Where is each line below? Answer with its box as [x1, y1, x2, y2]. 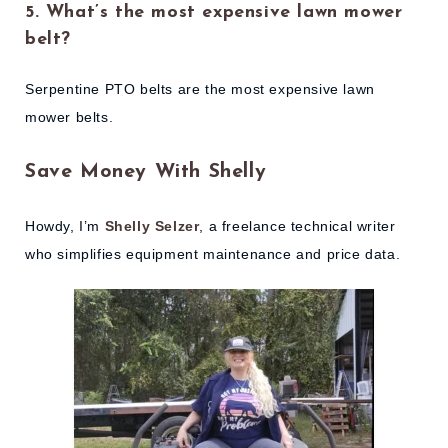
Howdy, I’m [25, 218, 105, 235]
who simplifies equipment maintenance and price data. [25, 246, 401, 263]
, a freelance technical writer [199, 218, 396, 235]
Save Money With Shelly [25, 162, 267, 183]
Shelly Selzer [104, 218, 200, 235]
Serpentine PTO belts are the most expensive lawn [25, 81, 375, 98]
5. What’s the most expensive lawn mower [25, 2, 403, 22]
